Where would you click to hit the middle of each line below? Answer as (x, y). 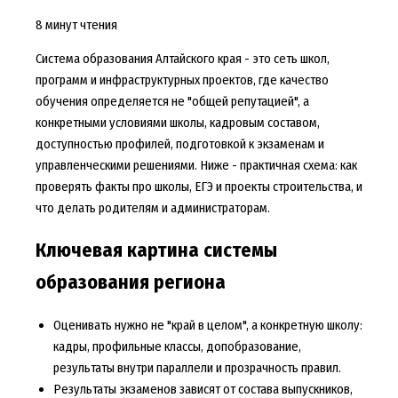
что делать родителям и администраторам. (152, 208)
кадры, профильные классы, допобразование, (177, 347)
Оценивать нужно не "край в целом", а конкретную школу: (207, 326)
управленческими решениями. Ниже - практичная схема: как (196, 166)
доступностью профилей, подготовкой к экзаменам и (179, 144)
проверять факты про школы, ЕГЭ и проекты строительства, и (199, 187)
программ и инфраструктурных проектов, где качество (182, 80)
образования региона (130, 283)
